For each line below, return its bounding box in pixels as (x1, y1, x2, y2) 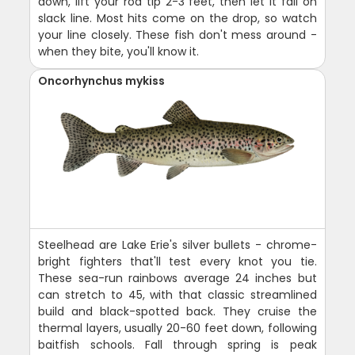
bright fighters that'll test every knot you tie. (38, 253, 317, 269)
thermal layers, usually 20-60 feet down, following (38, 319, 317, 336)
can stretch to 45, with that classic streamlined (38, 286, 317, 303)
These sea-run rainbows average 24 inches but (38, 269, 317, 286)
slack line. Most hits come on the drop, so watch (38, 10, 317, 26)
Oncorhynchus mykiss (38, 72, 166, 89)
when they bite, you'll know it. (38, 43, 200, 59)
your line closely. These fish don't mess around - (38, 26, 317, 43)
